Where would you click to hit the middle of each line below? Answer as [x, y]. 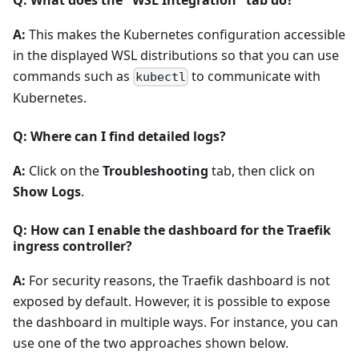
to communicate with [255, 76]
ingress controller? [73, 246]
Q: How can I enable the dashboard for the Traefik [172, 230]
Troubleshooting [155, 171]
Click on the [64, 171]
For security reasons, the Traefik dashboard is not [178, 281]
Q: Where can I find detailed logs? [119, 137]
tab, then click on [262, 171]
